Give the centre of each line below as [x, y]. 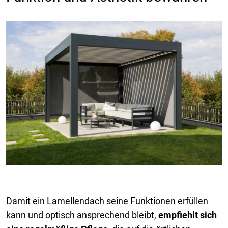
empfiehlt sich [188, 215]
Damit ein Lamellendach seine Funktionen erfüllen [107, 201]
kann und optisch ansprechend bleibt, [82, 215]
